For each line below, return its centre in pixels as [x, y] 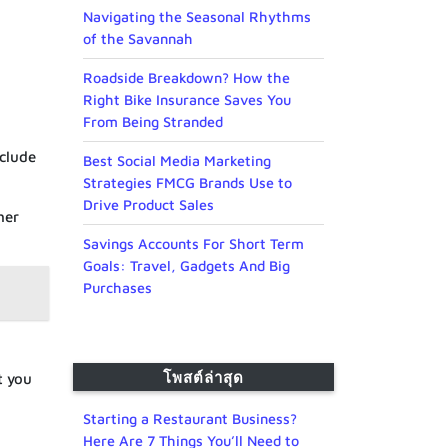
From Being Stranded [153, 122]
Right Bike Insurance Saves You [187, 100]
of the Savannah [138, 39]
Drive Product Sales [148, 205]
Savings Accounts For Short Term [193, 244]
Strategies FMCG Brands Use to [187, 183]
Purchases [117, 288]
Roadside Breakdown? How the [186, 78]
